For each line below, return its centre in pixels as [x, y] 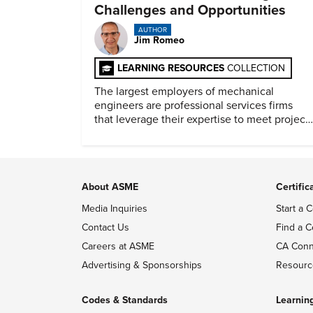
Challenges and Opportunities [190, 10]
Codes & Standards [125, 300]
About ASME [110, 187]
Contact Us [105, 227]
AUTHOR [152, 30]
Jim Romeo [159, 41]
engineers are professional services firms [194, 105]
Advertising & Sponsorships [142, 265]
